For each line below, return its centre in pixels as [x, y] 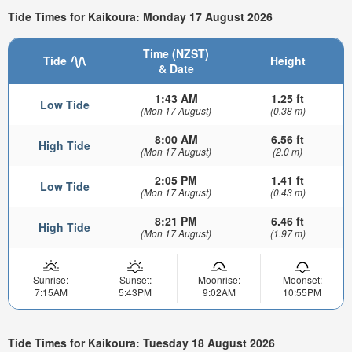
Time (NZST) [176, 53]
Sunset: [135, 279]
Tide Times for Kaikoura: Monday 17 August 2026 [140, 17]
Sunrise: [51, 279]
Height [288, 60]
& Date [176, 68]
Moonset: [302, 279]
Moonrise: [219, 279]
